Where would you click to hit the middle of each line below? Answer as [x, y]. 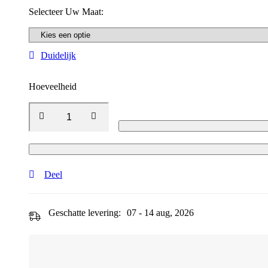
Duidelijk [58, 55]
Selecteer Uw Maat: [66, 12]
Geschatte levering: [85, 213]
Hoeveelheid [53, 86]
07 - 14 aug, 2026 [160, 213]
